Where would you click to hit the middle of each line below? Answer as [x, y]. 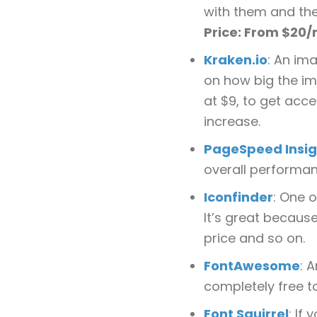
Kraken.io [236, 60]
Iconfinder [238, 197]
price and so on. [254, 238]
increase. [232, 121]
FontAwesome [252, 266]
